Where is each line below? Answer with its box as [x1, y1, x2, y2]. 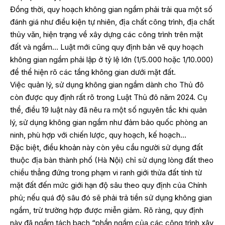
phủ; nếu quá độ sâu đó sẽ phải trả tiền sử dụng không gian [10, 192, 212, 202]
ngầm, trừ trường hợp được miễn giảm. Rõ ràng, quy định [10, 205, 203, 215]
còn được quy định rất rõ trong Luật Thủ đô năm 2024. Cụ [10, 92, 207, 102]
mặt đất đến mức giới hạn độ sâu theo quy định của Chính [10, 180, 207, 190]
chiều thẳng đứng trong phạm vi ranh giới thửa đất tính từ [10, 167, 202, 177]
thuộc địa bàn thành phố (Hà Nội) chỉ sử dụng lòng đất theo [10, 155, 213, 165]
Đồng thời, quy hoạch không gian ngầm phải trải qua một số [10, 4, 212, 14]
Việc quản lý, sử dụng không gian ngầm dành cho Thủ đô [10, 79, 204, 89]
